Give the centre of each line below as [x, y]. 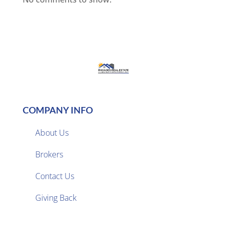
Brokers [49, 155]
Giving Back [56, 198]
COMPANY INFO [58, 110]
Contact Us [54, 176]
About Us [52, 133]
